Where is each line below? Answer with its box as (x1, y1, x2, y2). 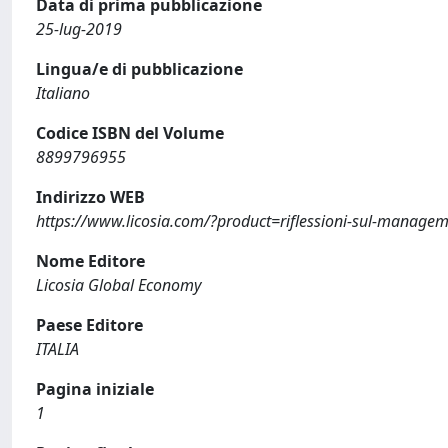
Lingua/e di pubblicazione (36, 57, 243, 80)
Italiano (36, 81, 90, 104)
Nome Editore (36, 249, 145, 272)
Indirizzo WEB (36, 185, 145, 208)
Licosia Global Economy (36, 273, 201, 296)
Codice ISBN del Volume (36, 121, 224, 144)
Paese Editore (36, 313, 143, 336)
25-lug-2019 (36, 17, 122, 40)
